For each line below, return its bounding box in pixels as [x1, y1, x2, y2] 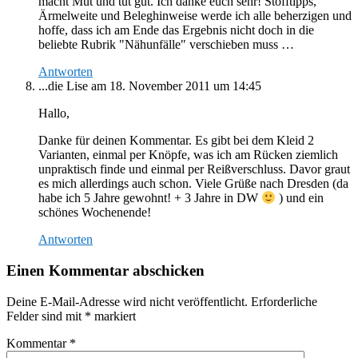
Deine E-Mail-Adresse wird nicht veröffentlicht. [6, 294, 248, 308]
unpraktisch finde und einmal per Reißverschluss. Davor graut [38, 161, 350, 176]
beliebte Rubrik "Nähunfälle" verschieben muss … [38, 37, 294, 51]
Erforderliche [251, 294, 317, 308]
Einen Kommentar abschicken [6, 261, 205, 279]
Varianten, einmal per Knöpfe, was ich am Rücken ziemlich [38, 147, 338, 161]
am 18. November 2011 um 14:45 [91, 78, 261, 93]
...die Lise [38, 78, 88, 93]
